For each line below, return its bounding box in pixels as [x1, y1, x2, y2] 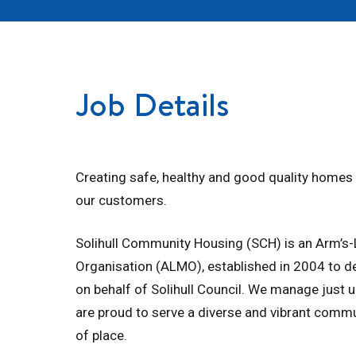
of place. [75, 327, 127, 343]
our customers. [75, 192, 167, 208]
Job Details [75, 81, 229, 126]
